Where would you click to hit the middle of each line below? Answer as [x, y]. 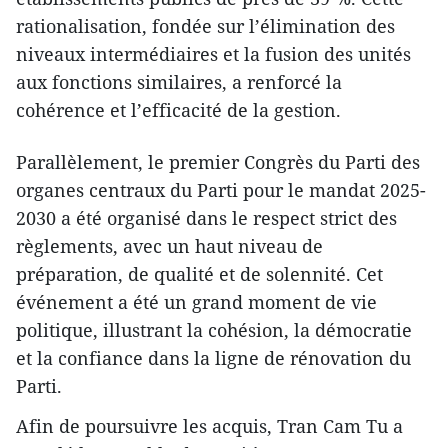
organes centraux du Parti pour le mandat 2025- [221, 189]
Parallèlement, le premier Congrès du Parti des [218, 161]
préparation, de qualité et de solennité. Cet [199, 273]
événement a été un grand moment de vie [196, 301]
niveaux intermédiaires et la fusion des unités [213, 53]
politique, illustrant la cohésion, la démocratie [214, 329]
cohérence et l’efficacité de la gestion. [178, 109]
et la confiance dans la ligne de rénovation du [213, 357]
